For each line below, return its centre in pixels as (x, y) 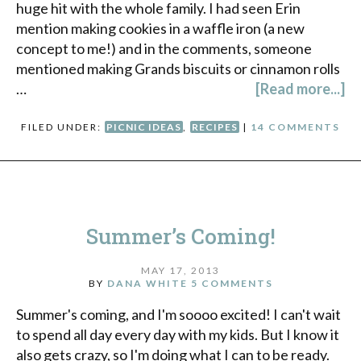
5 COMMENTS (232, 283)
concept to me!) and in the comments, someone (164, 49)
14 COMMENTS (295, 127)
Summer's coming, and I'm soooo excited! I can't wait (178, 314)
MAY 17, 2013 (180, 270)
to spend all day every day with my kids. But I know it (178, 334)
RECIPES (215, 127)
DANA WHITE (147, 283)
